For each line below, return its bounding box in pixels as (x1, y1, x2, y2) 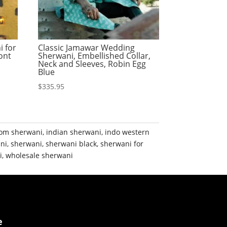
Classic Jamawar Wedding (38, 42, 135, 54)
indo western (105, 127, 150, 137)
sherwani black (46, 139, 97, 149)
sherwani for (100, 139, 144, 149)
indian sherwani (46, 127, 102, 137)
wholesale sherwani (6, 150, 73, 161)
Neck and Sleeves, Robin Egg (38, 58, 146, 70)
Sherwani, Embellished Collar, (38, 50, 151, 62)
